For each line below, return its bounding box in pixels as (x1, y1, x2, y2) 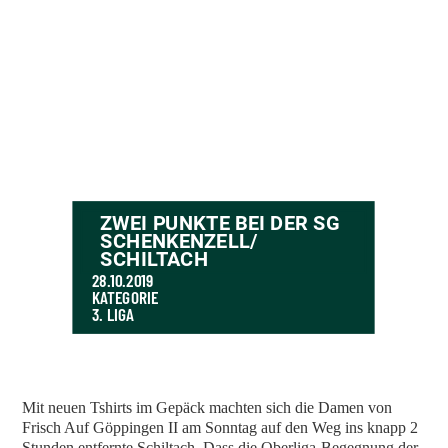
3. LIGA (91, 304, 135, 326)
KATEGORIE (91, 286, 159, 308)
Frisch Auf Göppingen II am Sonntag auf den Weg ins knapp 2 (22, 419, 419, 437)
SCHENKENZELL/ (100, 229, 258, 254)
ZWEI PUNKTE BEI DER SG (100, 211, 340, 236)
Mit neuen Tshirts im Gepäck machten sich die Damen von (22, 399, 393, 417)
